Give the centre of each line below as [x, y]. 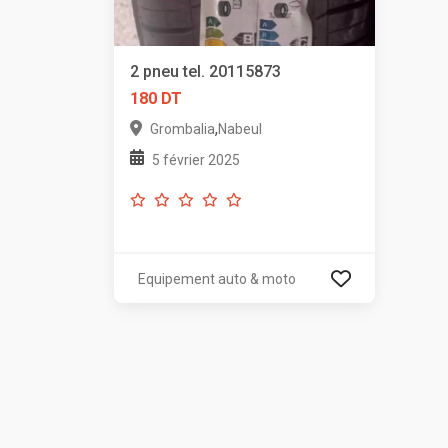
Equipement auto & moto [217, 279]
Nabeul [240, 129]
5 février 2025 [196, 160]
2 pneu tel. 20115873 [205, 72]
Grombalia [182, 129]
